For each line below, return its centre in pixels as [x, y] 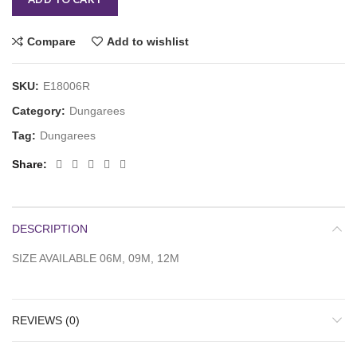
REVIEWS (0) [46, 321]
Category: [40, 111]
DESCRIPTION [50, 229]
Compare [51, 42]
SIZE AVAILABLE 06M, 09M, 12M [96, 259]
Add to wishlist [148, 42]
